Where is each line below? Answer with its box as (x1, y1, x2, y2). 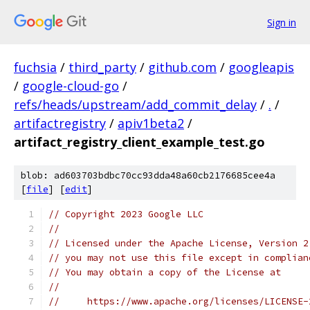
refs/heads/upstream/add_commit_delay (14, 96, 257, 113)
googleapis (228, 59, 294, 75)
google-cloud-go (22, 77, 119, 94)
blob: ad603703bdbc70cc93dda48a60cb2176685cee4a (21, 170, 275, 181)
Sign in (267, 15, 296, 29)
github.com (148, 59, 217, 75)
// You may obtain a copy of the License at (48, 266, 281, 278)
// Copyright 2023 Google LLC (48, 208, 203, 220)
